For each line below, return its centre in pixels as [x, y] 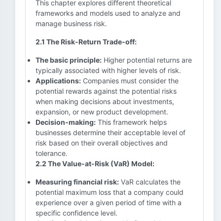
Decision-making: [66, 122]
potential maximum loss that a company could [110, 192]
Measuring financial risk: [77, 182]
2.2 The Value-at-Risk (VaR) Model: [95, 164]
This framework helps [131, 122]
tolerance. [52, 153]
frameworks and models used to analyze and [108, 13]
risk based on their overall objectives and [102, 143]
